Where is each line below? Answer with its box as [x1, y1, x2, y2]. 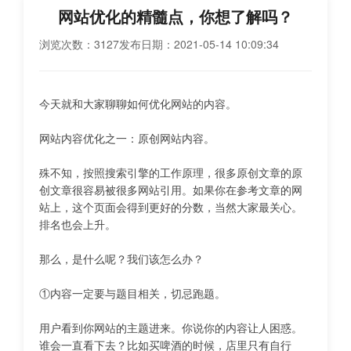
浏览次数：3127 [39, 36, 119, 52]
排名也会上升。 [39, 216, 116, 232]
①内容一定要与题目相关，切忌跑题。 [39, 285, 226, 301]
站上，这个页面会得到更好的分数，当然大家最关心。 [39, 199, 302, 215]
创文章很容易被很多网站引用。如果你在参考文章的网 [39, 182, 302, 197]
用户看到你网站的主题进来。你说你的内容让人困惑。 [39, 320, 302, 335]
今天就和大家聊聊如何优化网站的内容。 [39, 96, 237, 111]
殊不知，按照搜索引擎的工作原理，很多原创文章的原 [39, 165, 302, 180]
